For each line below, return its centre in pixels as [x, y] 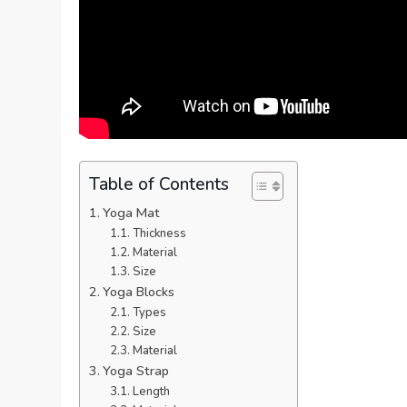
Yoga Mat [132, 212]
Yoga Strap [136, 370]
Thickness [159, 233]
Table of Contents [159, 184]
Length [151, 391]
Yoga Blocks [139, 291]
